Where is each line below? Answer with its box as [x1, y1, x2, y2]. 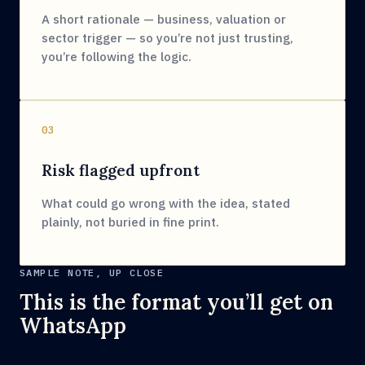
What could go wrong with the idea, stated [42, 196, 290, 211]
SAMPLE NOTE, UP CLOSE [20, 266, 165, 279]
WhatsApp [20, 312, 126, 339]
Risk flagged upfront [42, 161, 200, 180]
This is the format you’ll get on [20, 288, 333, 315]
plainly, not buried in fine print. [42, 214, 219, 230]
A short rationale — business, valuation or [42, 11, 286, 27]
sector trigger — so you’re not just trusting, [42, 30, 293, 46]
